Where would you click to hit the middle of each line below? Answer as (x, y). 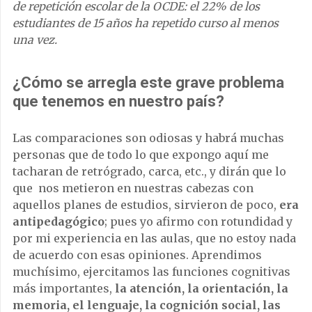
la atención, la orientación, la (200, 288)
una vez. (35, 39)
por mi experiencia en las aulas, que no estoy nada (154, 238)
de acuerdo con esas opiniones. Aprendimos (137, 255)
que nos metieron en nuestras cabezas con (133, 188)
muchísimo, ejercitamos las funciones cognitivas (151, 271)
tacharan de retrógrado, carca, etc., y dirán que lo (149, 171)
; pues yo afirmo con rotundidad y (198, 221)
